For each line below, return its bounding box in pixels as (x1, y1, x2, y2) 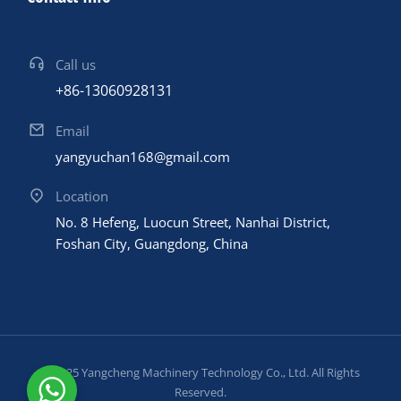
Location (55, 187, 108, 205)
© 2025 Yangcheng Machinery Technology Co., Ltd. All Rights (41, 364, 360, 380)
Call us (55, 55, 96, 73)
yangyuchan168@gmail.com (55, 148, 230, 166)
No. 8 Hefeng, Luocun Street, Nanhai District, (55, 213, 330, 231)
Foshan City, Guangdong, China (55, 235, 248, 252)
